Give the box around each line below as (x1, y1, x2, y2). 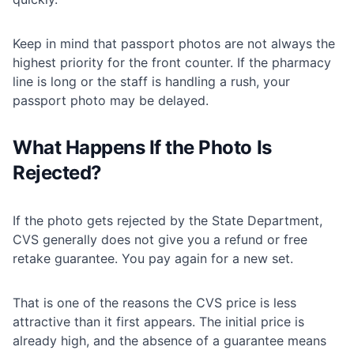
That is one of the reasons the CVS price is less (13, 295, 296, 311)
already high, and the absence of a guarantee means (13, 333, 326, 349)
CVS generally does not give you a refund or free (13, 232, 307, 248)
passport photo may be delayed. (13, 92, 209, 109)
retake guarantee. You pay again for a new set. (13, 250, 293, 267)
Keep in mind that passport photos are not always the (13, 36, 335, 52)
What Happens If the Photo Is (13, 136, 272, 160)
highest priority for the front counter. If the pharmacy (13, 55, 331, 71)
